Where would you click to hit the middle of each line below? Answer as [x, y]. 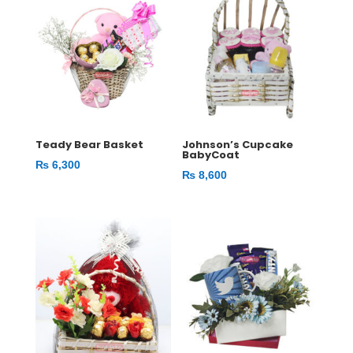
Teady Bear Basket [89, 144]
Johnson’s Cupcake [238, 144]
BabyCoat [211, 154]
